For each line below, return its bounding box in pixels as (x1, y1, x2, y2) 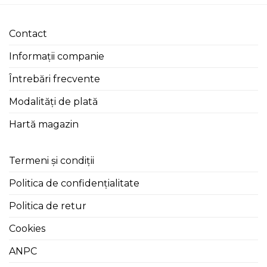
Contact (9, 28, 47, 40)
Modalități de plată (9, 96, 98, 108)
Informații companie (9, 51, 104, 63)
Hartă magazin (9, 119, 79, 131)
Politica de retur (9, 200, 86, 212)
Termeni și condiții (9, 155, 94, 167)
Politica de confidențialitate (9, 178, 139, 190)
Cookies (9, 223, 45, 235)
